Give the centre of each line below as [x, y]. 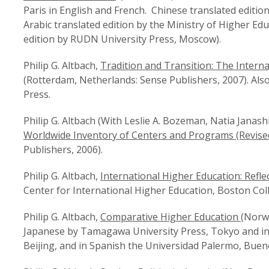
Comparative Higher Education [171, 217]
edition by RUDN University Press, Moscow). [122, 39]
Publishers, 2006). [63, 150]
